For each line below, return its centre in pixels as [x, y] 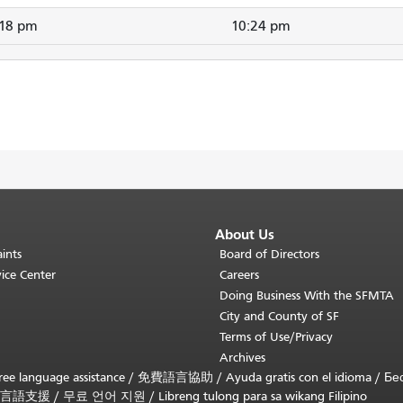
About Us [245, 234]
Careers [239, 275]
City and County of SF [279, 316]
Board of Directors [269, 254]
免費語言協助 [175, 377]
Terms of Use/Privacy [276, 337]
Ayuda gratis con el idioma [299, 377]
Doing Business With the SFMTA [307, 296]
